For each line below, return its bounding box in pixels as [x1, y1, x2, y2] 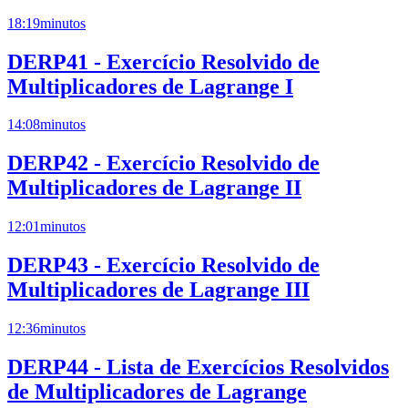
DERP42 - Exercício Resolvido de [7, 151, 320, 176]
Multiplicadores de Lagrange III [7, 278, 310, 302]
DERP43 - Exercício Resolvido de [7, 253, 320, 278]
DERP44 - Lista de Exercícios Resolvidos [7, 355, 389, 379]
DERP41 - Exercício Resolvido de [7, 49, 320, 74]
